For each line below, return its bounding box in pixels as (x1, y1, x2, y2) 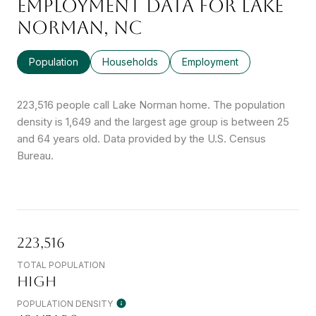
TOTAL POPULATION (17, 259, 105, 270)
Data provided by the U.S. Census (100, 131, 266, 145)
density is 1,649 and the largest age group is (17, 114, 231, 128)
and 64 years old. (17, 131, 100, 145)
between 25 (231, 114, 289, 128)
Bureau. (17, 148, 54, 162)
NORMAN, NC (17, 16, 142, 38)
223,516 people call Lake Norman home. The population (17, 97, 285, 111)
